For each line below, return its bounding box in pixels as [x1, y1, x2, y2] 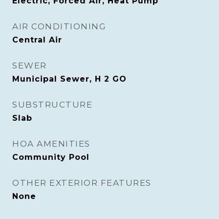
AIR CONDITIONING [12, 22, 106, 31]
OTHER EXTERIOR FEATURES [12, 178, 152, 188]
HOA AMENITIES [12, 139, 90, 149]
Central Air [12, 35, 62, 44]
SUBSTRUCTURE [12, 100, 92, 109]
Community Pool [12, 153, 89, 162]
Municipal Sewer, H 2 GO [12, 74, 127, 84]
